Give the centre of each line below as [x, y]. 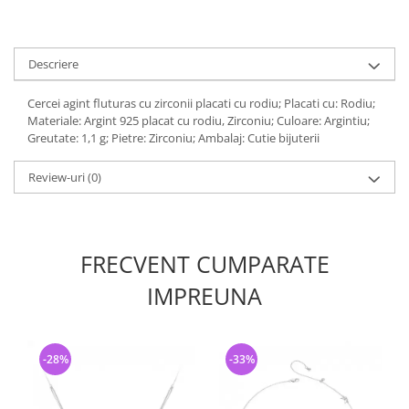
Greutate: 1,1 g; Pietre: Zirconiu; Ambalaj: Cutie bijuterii [173, 138]
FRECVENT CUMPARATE [204, 264]
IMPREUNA [204, 296]
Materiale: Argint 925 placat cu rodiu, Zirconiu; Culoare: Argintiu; [199, 121]
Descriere [53, 64]
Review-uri [58, 177]
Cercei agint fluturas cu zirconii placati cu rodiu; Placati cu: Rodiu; [201, 103]
